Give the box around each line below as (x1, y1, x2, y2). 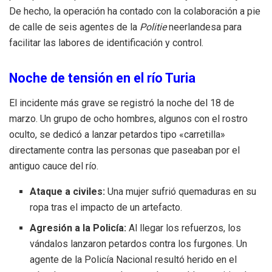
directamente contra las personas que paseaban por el (9, 144, 240, 156)
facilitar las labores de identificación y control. (9, 36, 203, 49)
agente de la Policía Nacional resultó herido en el (30, 253, 237, 265)
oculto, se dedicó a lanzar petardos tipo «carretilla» (9, 128, 225, 140)
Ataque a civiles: (30, 185, 106, 197)
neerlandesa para (166, 21, 242, 33)
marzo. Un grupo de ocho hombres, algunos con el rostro (9, 112, 248, 124)
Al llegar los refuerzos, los (126, 222, 242, 234)
